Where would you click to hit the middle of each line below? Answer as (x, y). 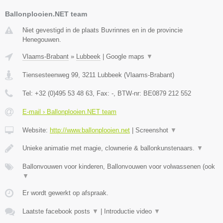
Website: (36, 130)
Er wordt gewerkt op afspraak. (65, 193)
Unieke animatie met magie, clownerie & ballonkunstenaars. (110, 148)
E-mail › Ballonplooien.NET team (69, 112)
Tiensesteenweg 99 (50, 75)
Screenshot (153, 130)
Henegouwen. (42, 40)
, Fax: (102, 94)
